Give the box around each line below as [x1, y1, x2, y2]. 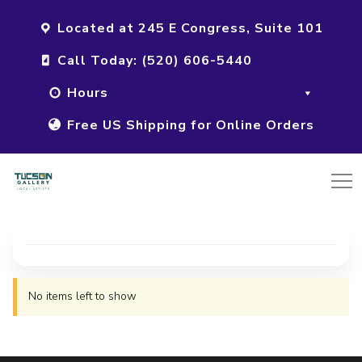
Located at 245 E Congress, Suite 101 [57, 19, 323, 37]
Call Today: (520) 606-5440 [57, 52, 252, 69]
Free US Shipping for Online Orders [66, 116, 314, 134]
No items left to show [27, 288, 137, 305]
